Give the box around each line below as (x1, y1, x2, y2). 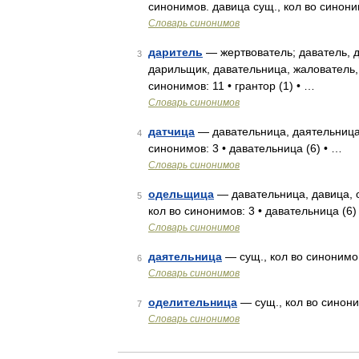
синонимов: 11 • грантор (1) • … (148, 79, 315, 92)
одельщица (148, 188, 214, 200)
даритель (148, 46, 203, 58)
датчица (148, 125, 195, 138)
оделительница (148, 296, 237, 309)
